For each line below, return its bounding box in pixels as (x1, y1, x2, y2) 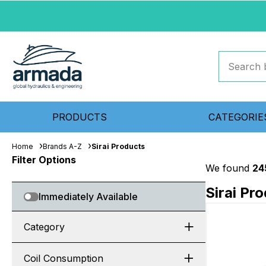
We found (205, 162, 252, 174)
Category (24, 221, 65, 233)
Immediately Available (39, 191, 138, 202)
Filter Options (12, 154, 76, 166)
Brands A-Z (43, 142, 82, 151)
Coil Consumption (24, 252, 103, 264)
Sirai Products (91, 142, 145, 151)
